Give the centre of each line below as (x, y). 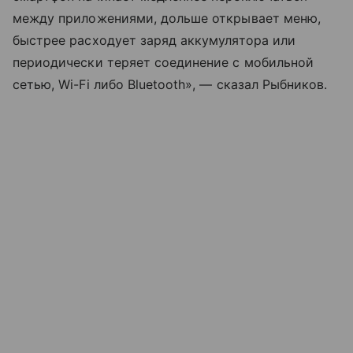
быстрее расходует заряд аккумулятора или (154, 41)
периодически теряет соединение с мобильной (163, 63)
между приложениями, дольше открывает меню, (167, 19)
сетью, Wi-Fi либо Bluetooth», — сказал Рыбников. (170, 85)
